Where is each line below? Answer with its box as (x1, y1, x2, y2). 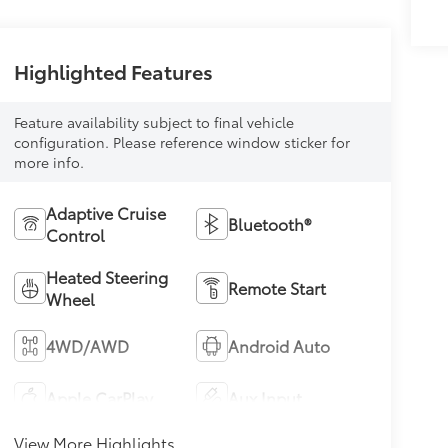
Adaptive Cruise (45, 201, 166, 225)
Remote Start (228, 276, 327, 300)
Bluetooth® (228, 212, 312, 236)
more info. (13, 152, 84, 173)
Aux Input (228, 386, 303, 410)
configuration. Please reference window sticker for (13, 132, 350, 153)
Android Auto (228, 334, 331, 358)
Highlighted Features (13, 57, 213, 86)
